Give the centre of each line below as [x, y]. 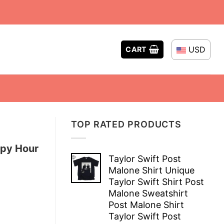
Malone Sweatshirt [148, 193]
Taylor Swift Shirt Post [156, 181]
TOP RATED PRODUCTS [126, 124]
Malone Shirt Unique [151, 170]
